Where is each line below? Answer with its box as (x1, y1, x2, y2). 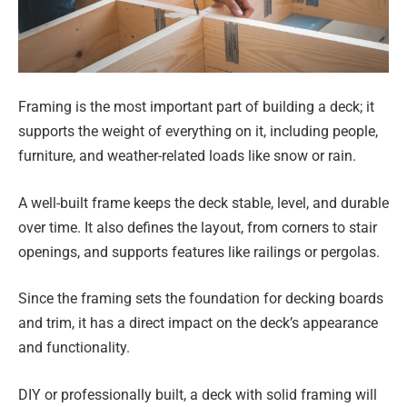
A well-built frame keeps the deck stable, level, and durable (18, 194, 389, 212)
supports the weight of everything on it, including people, (18, 123, 378, 141)
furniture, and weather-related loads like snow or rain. (18, 147, 356, 165)
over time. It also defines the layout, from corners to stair (18, 218, 377, 236)
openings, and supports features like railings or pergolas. (18, 243, 380, 261)
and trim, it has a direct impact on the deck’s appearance (18, 314, 378, 333)
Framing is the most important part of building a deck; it (18, 98, 374, 116)
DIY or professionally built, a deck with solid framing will (18, 385, 377, 403)
